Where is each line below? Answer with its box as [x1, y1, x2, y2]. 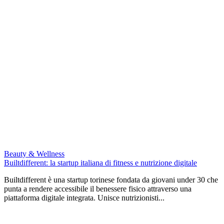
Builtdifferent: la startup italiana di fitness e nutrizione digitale [4, 158, 197, 167]
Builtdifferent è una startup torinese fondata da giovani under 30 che [4, 175, 218, 184]
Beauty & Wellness [4, 149, 64, 158]
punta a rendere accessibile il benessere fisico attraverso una [4, 184, 191, 193]
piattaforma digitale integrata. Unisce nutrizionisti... [4, 193, 164, 202]
